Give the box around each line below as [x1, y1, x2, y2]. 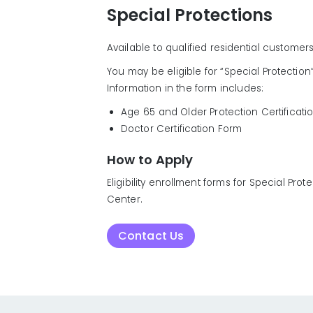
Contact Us [118, 227, 184, 244]
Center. [107, 193, 143, 207]
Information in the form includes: [107, 82, 263, 96]
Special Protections [107, 3, 273, 27]
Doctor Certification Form [121, 122, 242, 136]
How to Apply [107, 151, 194, 169]
